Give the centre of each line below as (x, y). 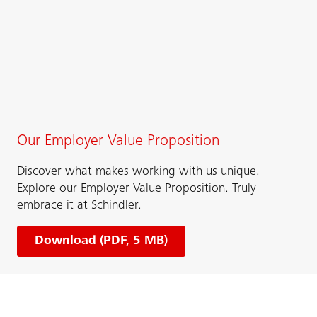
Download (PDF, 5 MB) (101, 242)
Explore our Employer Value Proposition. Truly (137, 189)
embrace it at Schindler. (79, 206)
